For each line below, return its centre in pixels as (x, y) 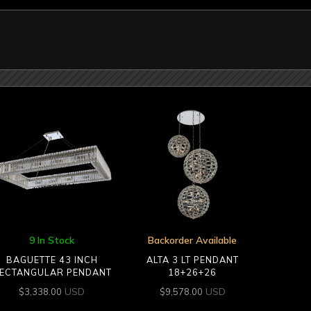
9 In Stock (52, 240)
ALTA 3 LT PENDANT (192, 260)
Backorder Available (193, 240)
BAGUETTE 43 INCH (52, 260)
